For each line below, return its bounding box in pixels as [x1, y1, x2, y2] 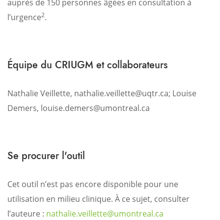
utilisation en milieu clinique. [7, 193, 113, 204]
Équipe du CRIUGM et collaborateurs [7, 57, 167, 72]
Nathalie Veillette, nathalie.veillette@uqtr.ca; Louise [7, 88, 196, 99]
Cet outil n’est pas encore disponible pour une [7, 179, 178, 190]
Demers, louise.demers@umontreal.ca [7, 103, 150, 113]
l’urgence [7, 12, 41, 23]
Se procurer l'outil [7, 148, 85, 163]
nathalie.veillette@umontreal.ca [46, 208, 164, 219]
